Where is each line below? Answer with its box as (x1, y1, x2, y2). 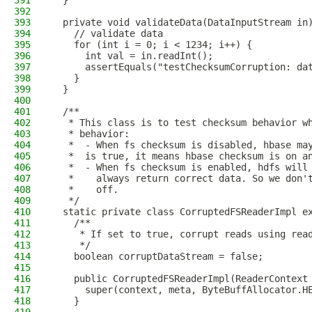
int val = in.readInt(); (52, 50, 213, 61)
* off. (52, 184, 118, 195)
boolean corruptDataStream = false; (52, 251, 263, 262)
